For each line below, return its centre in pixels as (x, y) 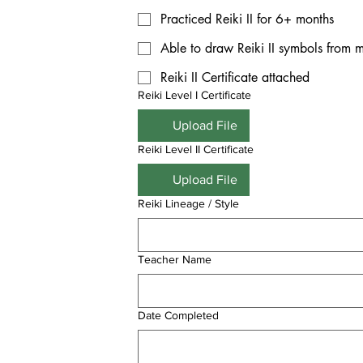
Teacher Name (175, 259)
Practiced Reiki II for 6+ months (247, 19)
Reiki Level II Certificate (196, 149)
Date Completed (178, 315)
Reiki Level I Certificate (194, 95)
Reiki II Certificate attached (235, 77)
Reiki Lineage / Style (188, 203)
